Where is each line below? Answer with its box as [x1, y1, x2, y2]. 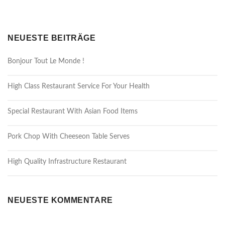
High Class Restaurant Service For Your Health [8, 83, 150, 90]
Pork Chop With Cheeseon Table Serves [8, 133, 130, 141]
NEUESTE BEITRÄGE [8, 34, 96, 43]
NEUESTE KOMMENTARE [8, 196, 113, 205]
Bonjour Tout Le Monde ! [8, 58, 84, 65]
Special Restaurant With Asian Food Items [8, 108, 138, 116]
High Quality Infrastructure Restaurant [8, 158, 127, 166]
